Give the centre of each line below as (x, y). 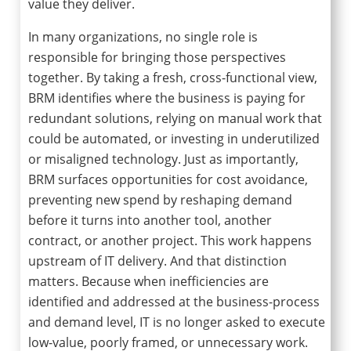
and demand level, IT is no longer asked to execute (176, 322)
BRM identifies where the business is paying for (166, 98)
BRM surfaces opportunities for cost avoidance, (168, 180)
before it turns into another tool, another (150, 221)
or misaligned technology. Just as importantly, (163, 159)
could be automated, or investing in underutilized (174, 139)
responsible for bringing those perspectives (157, 58)
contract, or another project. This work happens (170, 241)
